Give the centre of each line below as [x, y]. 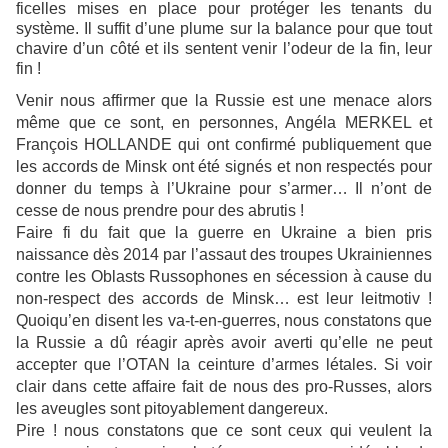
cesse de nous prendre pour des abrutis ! [160, 210]
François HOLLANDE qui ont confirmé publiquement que [224, 144]
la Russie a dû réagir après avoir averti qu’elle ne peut [224, 342]
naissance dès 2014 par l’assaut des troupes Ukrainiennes [224, 254]
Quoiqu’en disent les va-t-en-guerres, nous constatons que [224, 320]
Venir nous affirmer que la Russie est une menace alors [224, 100]
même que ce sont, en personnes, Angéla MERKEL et [224, 122]
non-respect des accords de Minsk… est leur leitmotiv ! [224, 298]
